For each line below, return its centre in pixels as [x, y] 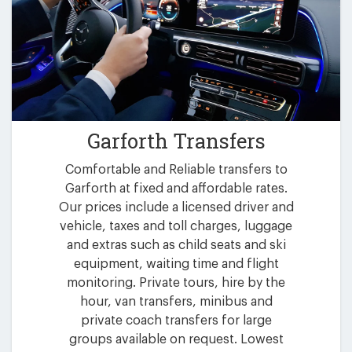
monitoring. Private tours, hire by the [176, 283]
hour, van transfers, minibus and [176, 302]
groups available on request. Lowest [176, 340]
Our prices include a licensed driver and [176, 208]
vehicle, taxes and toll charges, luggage [176, 227]
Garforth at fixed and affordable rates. [176, 189]
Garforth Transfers [176, 141]
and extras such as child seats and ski [176, 246]
